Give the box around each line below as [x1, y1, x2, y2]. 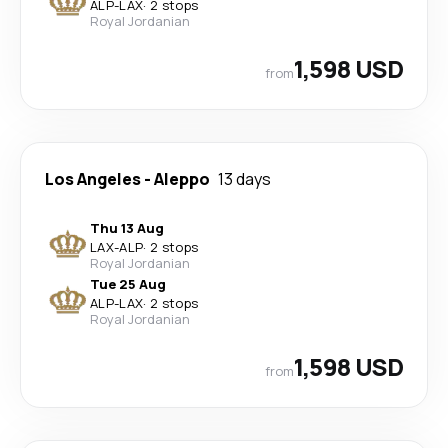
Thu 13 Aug [90, 219, 164, 237]
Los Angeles [45, 168, 141, 190]
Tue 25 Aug [90, 275, 166, 293]
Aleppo [154, 168, 210, 190]
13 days [218, 168, 271, 190]
